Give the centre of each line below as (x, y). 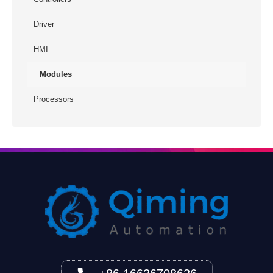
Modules (56, 74)
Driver (44, 24)
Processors (54, 99)
